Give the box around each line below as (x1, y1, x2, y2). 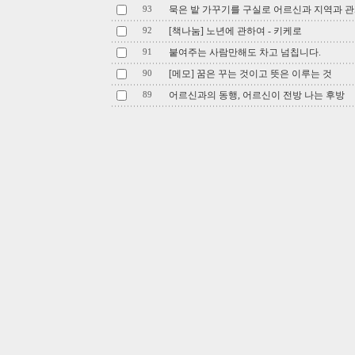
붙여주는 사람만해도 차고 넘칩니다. (169, 47, 321, 58)
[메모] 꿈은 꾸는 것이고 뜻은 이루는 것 (169, 68, 332, 79)
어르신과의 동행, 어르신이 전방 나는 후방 (169, 90, 345, 101)
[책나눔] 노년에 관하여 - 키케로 (169, 25, 302, 36)
